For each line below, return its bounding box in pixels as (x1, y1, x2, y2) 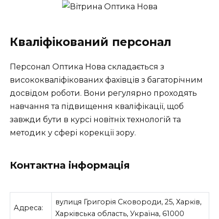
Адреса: (14, 203, 44, 212)
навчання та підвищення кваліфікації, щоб (10, 102, 184, 111)
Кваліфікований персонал (10, 35, 171, 49)
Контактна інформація (10, 159, 130, 172)
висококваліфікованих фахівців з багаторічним (10, 75, 203, 85)
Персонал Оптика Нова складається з (10, 62, 164, 72)
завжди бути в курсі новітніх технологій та (10, 115, 181, 125)
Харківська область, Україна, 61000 (55, 209, 185, 218)
